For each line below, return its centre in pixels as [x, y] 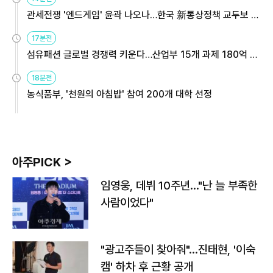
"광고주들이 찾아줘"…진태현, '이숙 [178, 249]
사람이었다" [127, 202]
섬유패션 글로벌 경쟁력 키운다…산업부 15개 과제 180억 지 [143, 54]
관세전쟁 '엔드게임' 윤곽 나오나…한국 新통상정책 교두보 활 [143, 15]
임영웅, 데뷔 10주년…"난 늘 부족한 [179, 185]
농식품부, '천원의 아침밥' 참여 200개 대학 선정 [119, 94]
